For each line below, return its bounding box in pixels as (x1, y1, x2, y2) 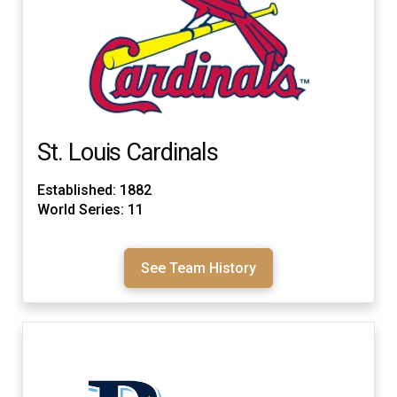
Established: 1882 (37, 182, 152, 199)
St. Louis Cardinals (37, 137, 218, 167)
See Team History (141, 259, 256, 276)
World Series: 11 (37, 201, 144, 219)
